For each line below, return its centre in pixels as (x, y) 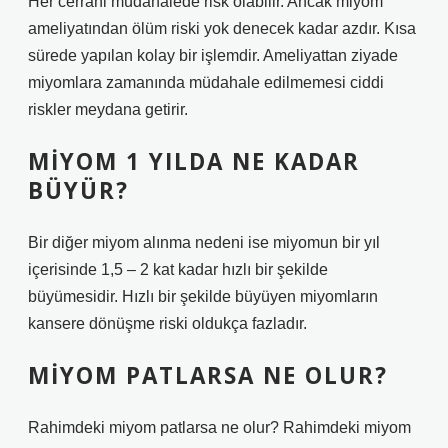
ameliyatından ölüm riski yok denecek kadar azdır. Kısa (222, 28)
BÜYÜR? (78, 190)
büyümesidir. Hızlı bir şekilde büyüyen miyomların (203, 296)
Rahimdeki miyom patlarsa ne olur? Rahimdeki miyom (219, 427)
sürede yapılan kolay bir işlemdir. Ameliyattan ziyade (213, 55)
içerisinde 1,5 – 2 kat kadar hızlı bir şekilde (178, 269)
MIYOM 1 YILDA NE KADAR (194, 161)
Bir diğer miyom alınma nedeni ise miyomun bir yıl (204, 242)
